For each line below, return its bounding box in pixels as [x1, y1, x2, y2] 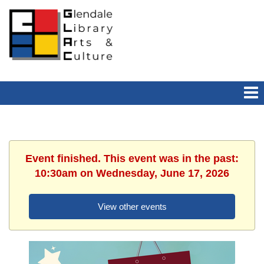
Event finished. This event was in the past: [25, 153, 239, 165]
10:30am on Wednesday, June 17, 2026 [35, 167, 229, 180]
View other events [97, 202, 167, 212]
